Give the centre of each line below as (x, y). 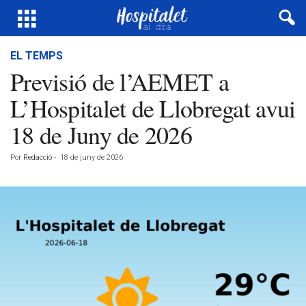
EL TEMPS (37, 56)
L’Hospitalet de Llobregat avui (153, 108)
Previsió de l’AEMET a (120, 81)
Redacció (38, 157)
